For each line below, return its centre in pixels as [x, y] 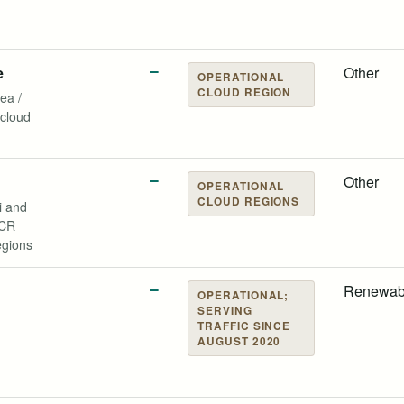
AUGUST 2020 [239, 341]
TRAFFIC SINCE [244, 326]
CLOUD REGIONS [249, 201]
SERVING [225, 310]
